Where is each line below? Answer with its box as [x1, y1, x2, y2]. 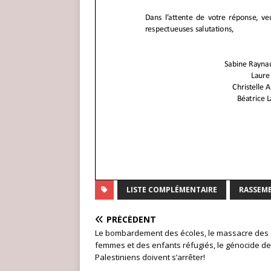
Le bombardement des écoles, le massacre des [95, 227, 269, 238]
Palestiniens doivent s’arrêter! [95, 251, 205, 263]
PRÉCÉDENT [106, 213, 156, 225]
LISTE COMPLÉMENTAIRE [126, 184, 217, 195]
